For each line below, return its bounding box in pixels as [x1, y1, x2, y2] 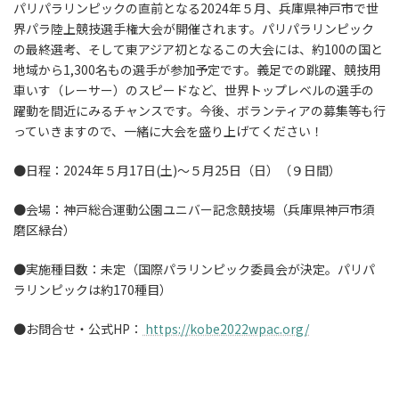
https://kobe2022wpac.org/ [142, 320, 309, 338]
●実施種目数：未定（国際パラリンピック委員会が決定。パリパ [13, 260, 375, 278]
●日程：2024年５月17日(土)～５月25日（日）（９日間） [13, 161, 341, 179]
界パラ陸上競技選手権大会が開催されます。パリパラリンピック [13, 20, 374, 37]
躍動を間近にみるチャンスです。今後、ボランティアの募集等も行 [13, 102, 386, 119]
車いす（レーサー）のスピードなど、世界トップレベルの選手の [13, 81, 374, 99]
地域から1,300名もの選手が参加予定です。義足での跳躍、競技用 [13, 61, 381, 78]
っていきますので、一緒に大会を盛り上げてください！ [13, 122, 323, 140]
